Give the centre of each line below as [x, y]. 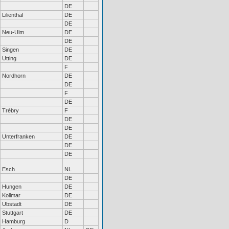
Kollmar [11, 195]
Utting [9, 58]
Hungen [12, 187]
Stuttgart [13, 213]
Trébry [10, 110]
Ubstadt [12, 204]
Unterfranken [18, 136]
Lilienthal [13, 15]
